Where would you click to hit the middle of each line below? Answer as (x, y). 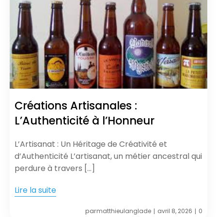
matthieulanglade (124, 211)
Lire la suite (35, 190)
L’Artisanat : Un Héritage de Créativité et (91, 144)
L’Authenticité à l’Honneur (85, 120)
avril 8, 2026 (175, 211)
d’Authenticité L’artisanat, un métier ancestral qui (108, 156)
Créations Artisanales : (76, 105)
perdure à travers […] (55, 168)
